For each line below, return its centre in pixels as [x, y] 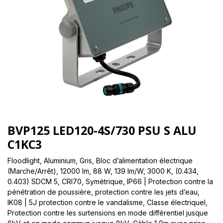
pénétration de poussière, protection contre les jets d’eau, [104, 192]
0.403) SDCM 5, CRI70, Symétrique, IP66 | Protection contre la [110, 181]
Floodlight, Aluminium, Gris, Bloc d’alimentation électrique [100, 160]
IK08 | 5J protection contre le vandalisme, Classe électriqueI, [108, 202]
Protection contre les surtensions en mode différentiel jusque [108, 213]
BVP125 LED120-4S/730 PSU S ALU [102, 130]
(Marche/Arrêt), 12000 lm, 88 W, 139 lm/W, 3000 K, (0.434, [103, 171]
